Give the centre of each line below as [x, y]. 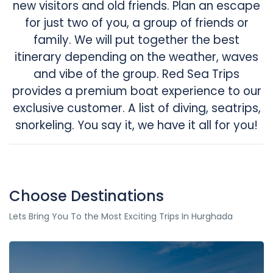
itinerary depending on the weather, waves [136, 57]
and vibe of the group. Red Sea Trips [136, 74]
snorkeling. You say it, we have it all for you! [136, 125]
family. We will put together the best [136, 40]
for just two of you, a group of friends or [136, 23]
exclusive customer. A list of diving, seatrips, [136, 108]
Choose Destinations [87, 196]
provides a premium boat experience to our [136, 91]
